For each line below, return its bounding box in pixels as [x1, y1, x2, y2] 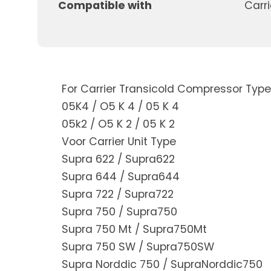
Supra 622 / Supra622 [62, 152, 175, 167]
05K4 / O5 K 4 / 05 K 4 [62, 99, 179, 114]
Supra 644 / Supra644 [62, 169, 180, 184]
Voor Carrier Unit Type [62, 134, 176, 149]
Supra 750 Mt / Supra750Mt [62, 222, 207, 237]
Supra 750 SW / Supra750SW [62, 240, 214, 255]
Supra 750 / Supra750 [62, 204, 177, 220]
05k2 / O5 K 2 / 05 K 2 [62, 117, 175, 132]
